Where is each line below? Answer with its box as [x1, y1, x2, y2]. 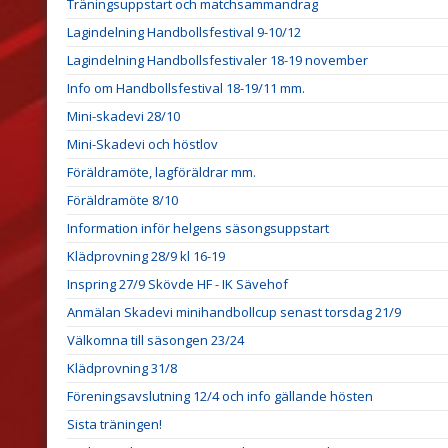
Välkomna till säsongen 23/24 [67, 330, 244, 349]
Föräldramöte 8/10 [67, 190, 178, 209]
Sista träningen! [67, 414, 162, 433]
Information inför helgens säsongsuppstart [67, 218, 329, 237]
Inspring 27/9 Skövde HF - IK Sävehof [67, 274, 288, 293]
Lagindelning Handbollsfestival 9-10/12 [67, 22, 301, 41]
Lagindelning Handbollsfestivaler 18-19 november [67, 50, 368, 69]
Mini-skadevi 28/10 [67, 106, 180, 125]
